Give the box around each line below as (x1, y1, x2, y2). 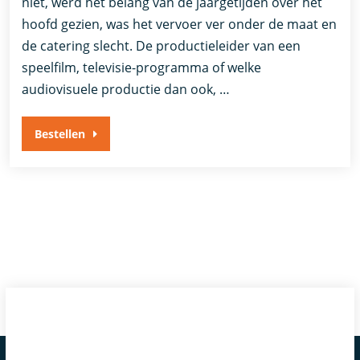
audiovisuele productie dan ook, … (22, 80, 231, 98)
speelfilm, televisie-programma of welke (22, 58, 262, 76)
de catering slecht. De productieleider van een (22, 36, 301, 55)
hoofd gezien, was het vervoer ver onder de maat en (22, 14, 337, 33)
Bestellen (35, 125, 86, 141)
